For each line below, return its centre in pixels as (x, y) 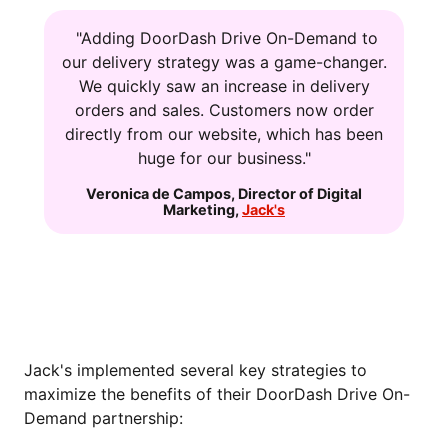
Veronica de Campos (158, 194)
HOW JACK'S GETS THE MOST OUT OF (214, 297)
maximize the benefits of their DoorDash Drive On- (217, 394)
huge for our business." (224, 158)
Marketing (199, 210)
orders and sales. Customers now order (224, 110)
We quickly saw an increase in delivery (224, 86)
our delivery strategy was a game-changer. (224, 62)
